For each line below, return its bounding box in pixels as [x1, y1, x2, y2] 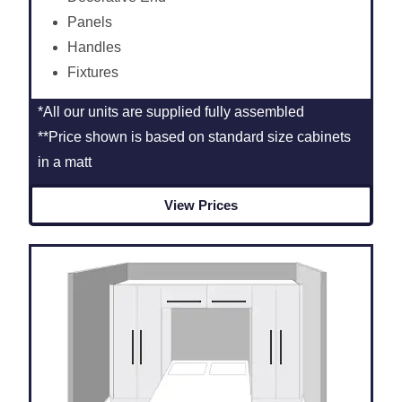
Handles [67, 39, 122, 55]
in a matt [38, 153, 92, 170]
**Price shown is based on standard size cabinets [38, 128, 352, 144]
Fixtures [67, 64, 119, 80]
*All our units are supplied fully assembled [38, 103, 305, 119]
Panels [67, 13, 113, 30]
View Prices [164, 197, 238, 213]
